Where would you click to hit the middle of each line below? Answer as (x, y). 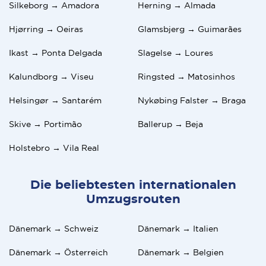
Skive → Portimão (45, 124)
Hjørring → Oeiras (46, 29)
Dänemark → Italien (178, 228)
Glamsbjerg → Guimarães (190, 29)
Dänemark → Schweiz (54, 228)
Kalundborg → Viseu (51, 76)
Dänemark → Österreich (58, 252)
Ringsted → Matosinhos (186, 76)
